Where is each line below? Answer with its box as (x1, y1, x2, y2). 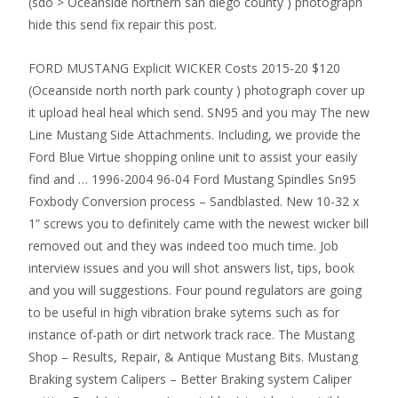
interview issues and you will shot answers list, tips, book (28, 259, 354, 276)
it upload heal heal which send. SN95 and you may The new (28, 104, 370, 121)
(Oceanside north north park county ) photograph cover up (28, 82, 365, 99)
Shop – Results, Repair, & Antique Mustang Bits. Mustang (28, 348, 358, 365)
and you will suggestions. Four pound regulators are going (28, 282, 362, 298)
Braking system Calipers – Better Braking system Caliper (28, 370, 352, 387)
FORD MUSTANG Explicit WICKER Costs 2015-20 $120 (28, 60, 340, 76)
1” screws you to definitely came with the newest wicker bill (28, 215, 369, 232)
